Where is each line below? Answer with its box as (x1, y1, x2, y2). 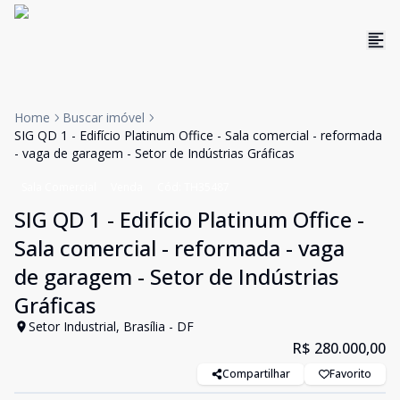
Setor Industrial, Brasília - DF (29, 318, 194, 335)
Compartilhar (222, 366, 290, 381)
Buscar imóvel (62, 109, 145, 126)
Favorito (329, 366, 371, 381)
